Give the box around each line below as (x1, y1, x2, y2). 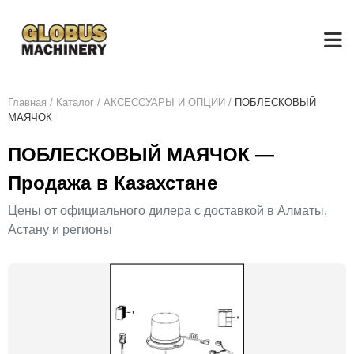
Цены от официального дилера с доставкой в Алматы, (8, 204, 327, 217)
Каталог (56, 96, 94, 108)
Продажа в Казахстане (8, 172, 217, 194)
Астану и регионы (8, 223, 112, 236)
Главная (8, 96, 47, 108)
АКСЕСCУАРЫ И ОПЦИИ (104, 96, 225, 108)
